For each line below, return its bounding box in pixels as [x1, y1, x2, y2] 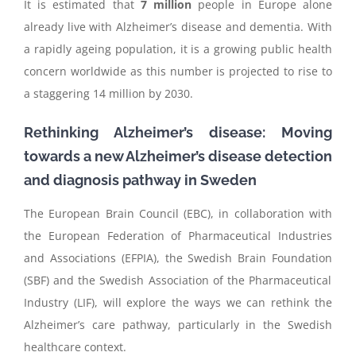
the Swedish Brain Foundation [164, 250, 333, 265]
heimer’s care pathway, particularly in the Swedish [39, 316, 333, 332]
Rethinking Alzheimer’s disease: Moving [23, 123, 333, 141]
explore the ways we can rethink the [126, 294, 333, 310]
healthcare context [23, 339, 123, 354]
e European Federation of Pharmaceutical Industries [34, 227, 333, 243]
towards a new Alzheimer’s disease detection [23, 147, 333, 164]
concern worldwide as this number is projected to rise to [23, 63, 333, 79]
